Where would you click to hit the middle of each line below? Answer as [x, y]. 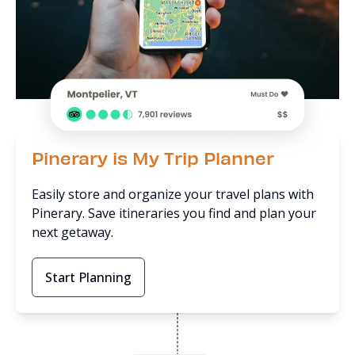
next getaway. [73, 232]
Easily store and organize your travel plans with [173, 194]
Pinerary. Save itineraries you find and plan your [174, 213]
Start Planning [88, 277]
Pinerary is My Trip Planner [153, 158]
